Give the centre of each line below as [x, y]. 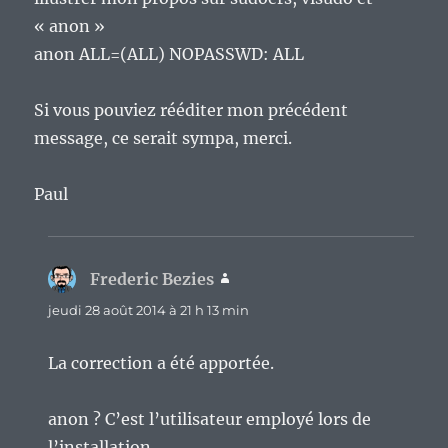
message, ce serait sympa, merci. [163, 138]
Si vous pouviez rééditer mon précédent [191, 110]
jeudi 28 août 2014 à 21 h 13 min [149, 310]
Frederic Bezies [152, 279]
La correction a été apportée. [161, 363]
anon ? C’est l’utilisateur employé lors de [210, 419]
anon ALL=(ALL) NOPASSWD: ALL [169, 54]
